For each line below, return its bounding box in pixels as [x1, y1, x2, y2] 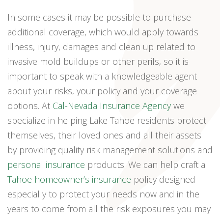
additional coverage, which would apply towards [7, 26, 198, 38]
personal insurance [7, 158, 85, 170]
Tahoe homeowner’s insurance [7, 173, 131, 185]
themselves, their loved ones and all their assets [7, 129, 201, 141]
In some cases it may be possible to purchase [7, 11, 191, 23]
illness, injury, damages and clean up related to [7, 40, 195, 53]
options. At [7, 99, 53, 111]
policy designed [131, 173, 195, 185]
